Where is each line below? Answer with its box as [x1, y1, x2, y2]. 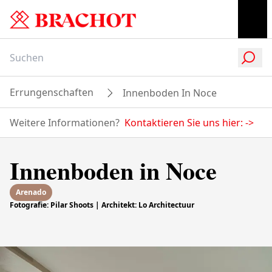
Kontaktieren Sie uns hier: [124, 116, 243, 129]
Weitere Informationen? [10, 116, 120, 129]
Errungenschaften [10, 86, 93, 99]
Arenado [16, 187, 46, 197]
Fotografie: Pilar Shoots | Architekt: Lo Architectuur [10, 200, 194, 210]
